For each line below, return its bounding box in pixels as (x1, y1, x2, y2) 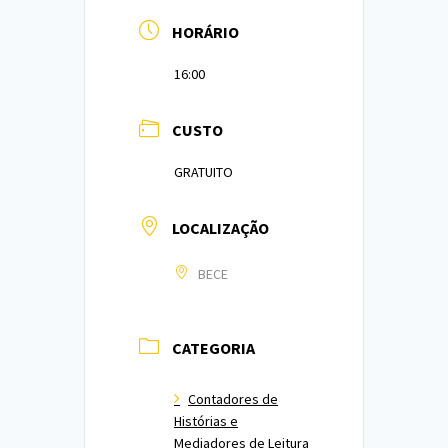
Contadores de (188, 390, 278, 409)
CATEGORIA (172, 338, 255, 359)
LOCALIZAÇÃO (172, 218, 269, 239)
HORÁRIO (172, 22, 239, 43)
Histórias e (174, 412, 238, 431)
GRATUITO (174, 163, 233, 182)
